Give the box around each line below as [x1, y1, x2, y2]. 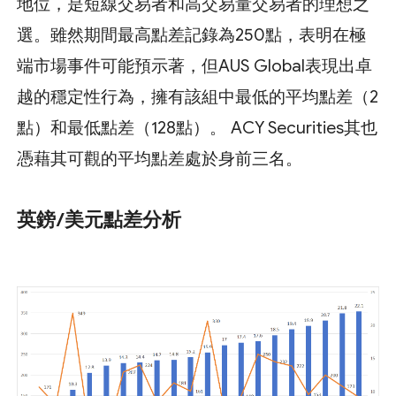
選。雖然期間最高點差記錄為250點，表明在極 [17, 24, 367, 45]
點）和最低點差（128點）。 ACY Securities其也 [17, 117, 378, 138]
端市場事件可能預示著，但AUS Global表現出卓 [17, 55, 373, 76]
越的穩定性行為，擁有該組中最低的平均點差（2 [17, 86, 379, 107]
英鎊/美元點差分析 [17, 207, 182, 232]
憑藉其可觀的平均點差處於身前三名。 [17, 148, 303, 169]
